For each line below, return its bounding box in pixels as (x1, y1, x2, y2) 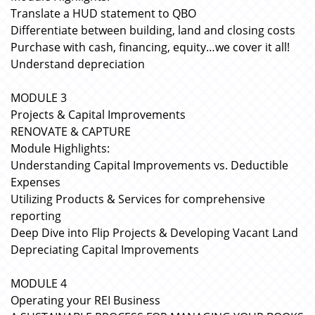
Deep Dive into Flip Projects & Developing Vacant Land (11, 225, 298, 240)
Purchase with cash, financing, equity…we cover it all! (11, 39, 290, 55)
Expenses (11, 174, 60, 190)
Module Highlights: (11, 141, 110, 156)
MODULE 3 (11, 90, 67, 105)
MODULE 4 (11, 276, 67, 291)
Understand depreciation (11, 56, 145, 72)
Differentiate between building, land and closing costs (11, 22, 295, 38)
